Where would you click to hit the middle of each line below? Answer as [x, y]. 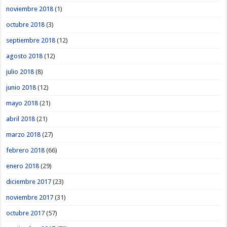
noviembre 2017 [30, 197]
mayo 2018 [22, 103]
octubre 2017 [26, 213]
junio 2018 [21, 87]
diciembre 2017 [29, 181]
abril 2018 [21, 119]
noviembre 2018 [30, 9]
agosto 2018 [25, 56]
